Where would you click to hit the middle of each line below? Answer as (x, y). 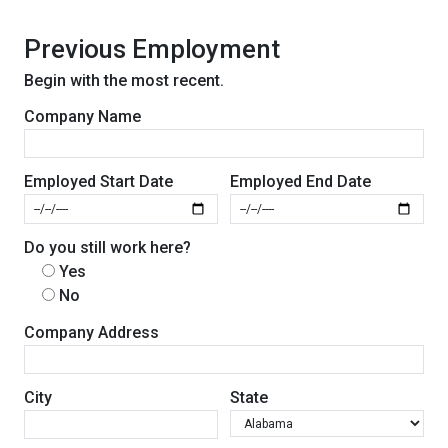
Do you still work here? (107, 247)
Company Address (91, 333)
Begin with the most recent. (124, 81)
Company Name (82, 117)
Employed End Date (300, 182)
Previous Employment (152, 49)
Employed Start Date (98, 182)
